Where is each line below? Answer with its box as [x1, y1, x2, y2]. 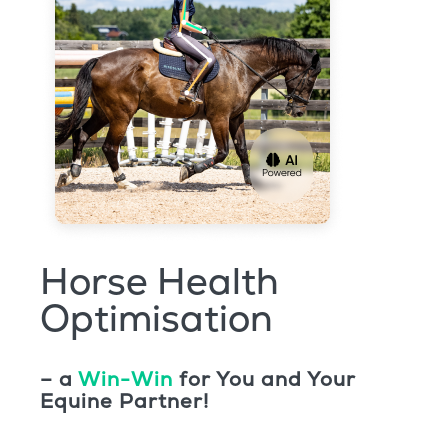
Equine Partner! [39, 387, 209, 414]
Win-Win [77, 365, 173, 392]
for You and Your [172, 365, 356, 392]
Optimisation [39, 293, 273, 342]
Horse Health [39, 256, 279, 305]
